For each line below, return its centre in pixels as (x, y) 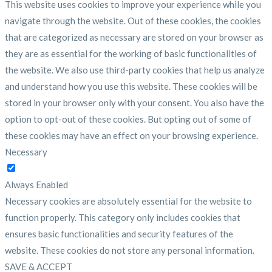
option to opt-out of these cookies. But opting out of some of (128, 119)
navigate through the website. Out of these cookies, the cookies (133, 21)
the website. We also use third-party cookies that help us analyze (135, 70)
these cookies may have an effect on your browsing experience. (131, 135)
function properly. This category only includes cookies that (123, 217)
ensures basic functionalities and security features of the (119, 234)
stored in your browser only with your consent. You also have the (134, 103)
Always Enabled (36, 185)
